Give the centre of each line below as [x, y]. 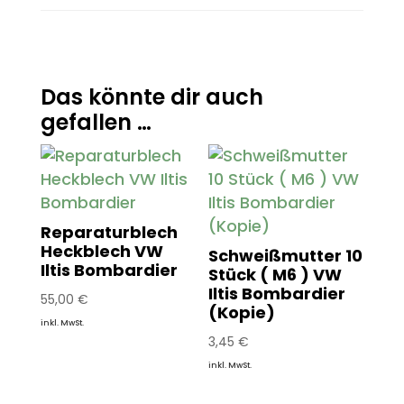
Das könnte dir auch [151, 96]
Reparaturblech [109, 232]
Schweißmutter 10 [286, 255]
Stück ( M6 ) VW [275, 274]
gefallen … [96, 122]
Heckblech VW [101, 251]
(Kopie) [242, 312]
